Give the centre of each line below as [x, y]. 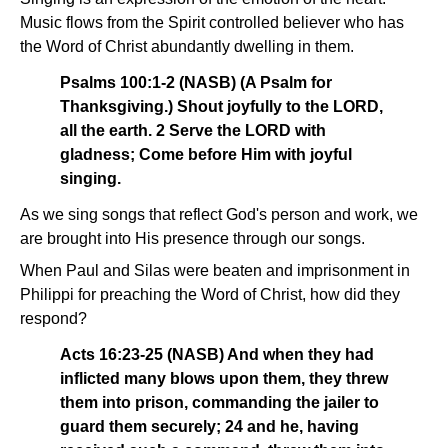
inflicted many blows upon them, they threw [224, 379]
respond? [53, 319]
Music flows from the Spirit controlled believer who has [212, 23]
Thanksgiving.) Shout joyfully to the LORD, [221, 107]
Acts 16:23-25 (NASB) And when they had [217, 355]
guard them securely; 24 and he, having [209, 427]
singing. [90, 179]
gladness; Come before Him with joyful [206, 155]
